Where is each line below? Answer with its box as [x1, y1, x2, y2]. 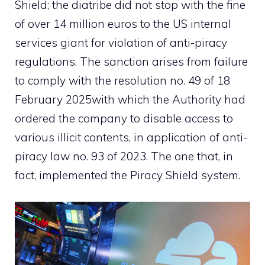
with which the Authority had [92, 92, 245, 107]
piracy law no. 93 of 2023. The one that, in [15, 149, 233, 164]
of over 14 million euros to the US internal [15, 17, 231, 31]
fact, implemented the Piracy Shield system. [15, 168, 240, 183]
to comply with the [15, 73, 114, 88]
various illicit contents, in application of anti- [15, 130, 247, 145]
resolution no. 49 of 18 [114, 73, 230, 88]
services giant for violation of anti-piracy [15, 35, 227, 50]
